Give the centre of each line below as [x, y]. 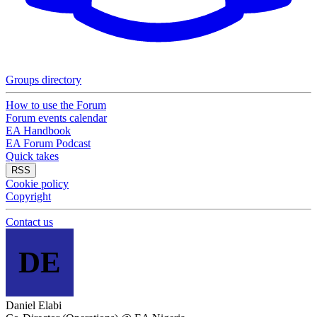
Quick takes [32, 156]
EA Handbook [38, 131]
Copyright [28, 196]
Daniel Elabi [34, 305]
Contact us [29, 222]
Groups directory [44, 80]
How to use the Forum [56, 105]
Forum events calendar [56, 118]
